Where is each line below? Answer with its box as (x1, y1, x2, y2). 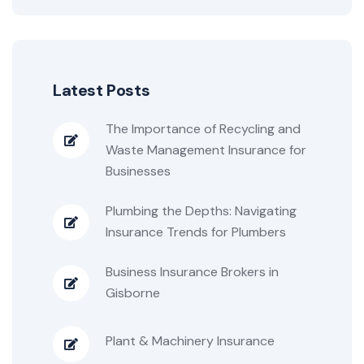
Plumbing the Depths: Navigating (106, 202, 297, 220)
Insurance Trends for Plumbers (106, 223, 286, 241)
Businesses (106, 162, 171, 180)
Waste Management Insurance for (106, 141, 306, 159)
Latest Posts (53, 80, 150, 102)
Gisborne (106, 284, 160, 302)
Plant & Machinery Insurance (106, 331, 275, 349)
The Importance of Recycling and (106, 120, 301, 138)
